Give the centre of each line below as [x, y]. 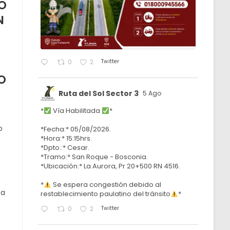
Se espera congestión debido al [107, 185]
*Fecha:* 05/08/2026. [76, 129]
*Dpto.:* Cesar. [65, 148]
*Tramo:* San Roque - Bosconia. [94, 157]
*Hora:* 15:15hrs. [66, 139]
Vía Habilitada [77, 111]
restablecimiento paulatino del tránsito [106, 194]
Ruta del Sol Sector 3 [99, 93]
